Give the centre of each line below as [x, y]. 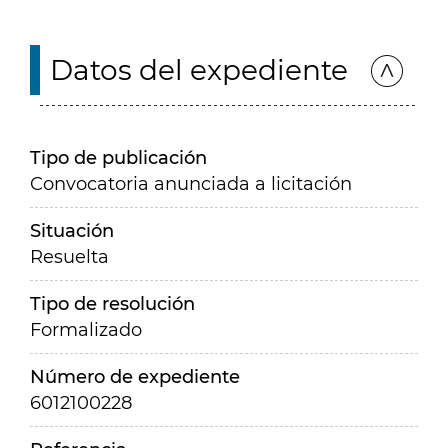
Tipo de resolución [112, 304]
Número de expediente [135, 377]
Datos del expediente [199, 70]
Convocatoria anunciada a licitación [191, 184]
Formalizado [86, 330]
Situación [72, 231]
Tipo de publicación [118, 158]
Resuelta [69, 257]
